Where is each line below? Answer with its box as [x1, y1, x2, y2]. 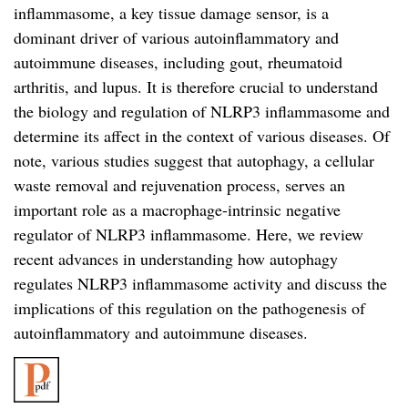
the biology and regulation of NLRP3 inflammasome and [14, 99, 390, 122]
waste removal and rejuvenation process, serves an [14, 173, 345, 196]
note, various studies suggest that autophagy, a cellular [14, 148, 374, 171]
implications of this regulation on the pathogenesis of [14, 296, 365, 319]
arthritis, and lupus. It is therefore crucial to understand [14, 75, 378, 97]
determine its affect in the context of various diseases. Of [14, 124, 390, 147]
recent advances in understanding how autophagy [14, 247, 338, 270]
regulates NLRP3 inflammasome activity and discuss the [14, 271, 387, 294]
